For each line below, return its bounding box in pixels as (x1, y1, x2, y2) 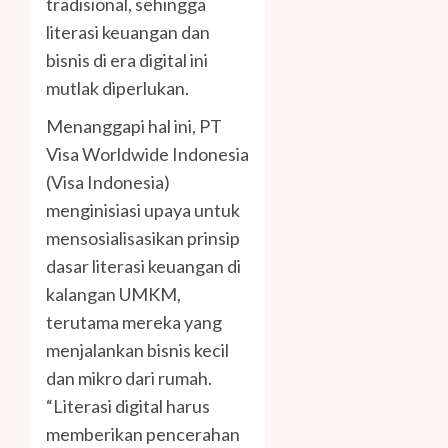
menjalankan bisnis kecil (46, 338, 229, 361)
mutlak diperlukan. (46, 76, 189, 99)
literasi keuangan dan (46, 20, 210, 43)
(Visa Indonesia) (46, 170, 170, 193)
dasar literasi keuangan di (46, 254, 241, 277)
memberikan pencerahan (46, 422, 240, 445)
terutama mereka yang (46, 310, 222, 333)
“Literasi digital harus (46, 394, 210, 417)
